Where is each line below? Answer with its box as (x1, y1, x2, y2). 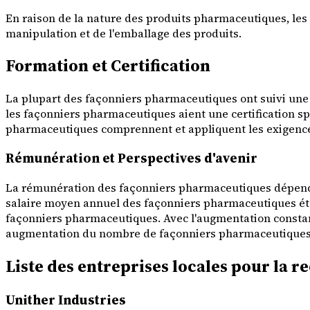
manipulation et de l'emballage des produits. (6, 25, 241, 41)
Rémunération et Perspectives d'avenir (6, 149, 257, 167)
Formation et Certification (6, 54, 210, 77)
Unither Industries (6, 291, 126, 309)
